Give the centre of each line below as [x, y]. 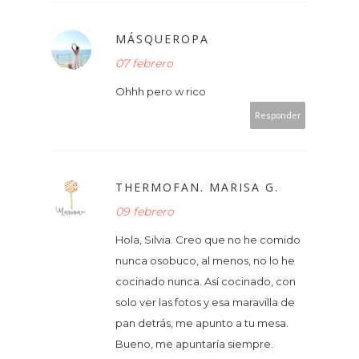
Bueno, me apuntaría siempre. [194, 343]
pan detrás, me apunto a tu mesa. [202, 323]
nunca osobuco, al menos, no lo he [205, 260]
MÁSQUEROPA [162, 38]
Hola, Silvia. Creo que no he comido [208, 239]
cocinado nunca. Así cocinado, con [206, 281]
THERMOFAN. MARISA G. [197, 187]
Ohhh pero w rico [161, 91]
